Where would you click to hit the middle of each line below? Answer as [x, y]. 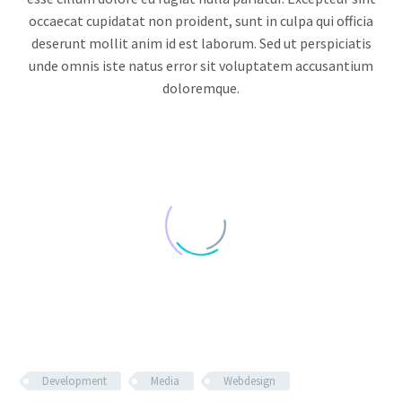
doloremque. [201, 87]
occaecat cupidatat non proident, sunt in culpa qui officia [201, 20]
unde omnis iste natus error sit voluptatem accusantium [201, 65]
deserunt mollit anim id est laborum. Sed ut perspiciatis [201, 43]
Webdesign [249, 381]
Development [74, 381]
